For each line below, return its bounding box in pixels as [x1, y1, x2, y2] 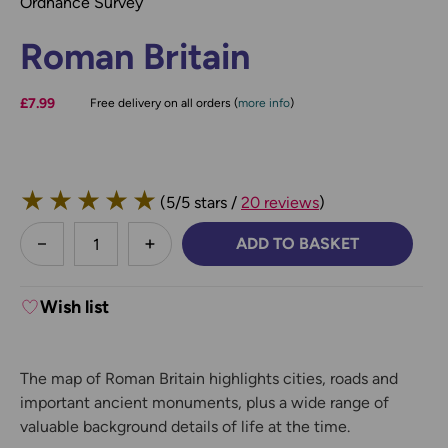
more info [237, 96, 290, 111]
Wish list [40, 296, 109, 319]
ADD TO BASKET [236, 234, 360, 254]
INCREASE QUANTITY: [149, 242, 342, 265]
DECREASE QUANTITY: [41, 242, 239, 265]
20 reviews [241, 193, 319, 213]
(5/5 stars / [160, 193, 241, 213]
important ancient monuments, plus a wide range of [20, 393, 389, 413]
